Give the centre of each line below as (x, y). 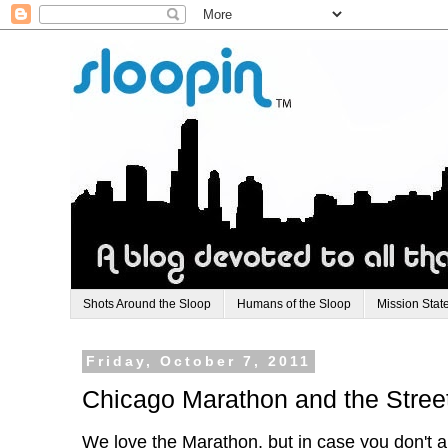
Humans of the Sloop (294, 304)
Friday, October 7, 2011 (198, 362)
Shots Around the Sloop (147, 304)
